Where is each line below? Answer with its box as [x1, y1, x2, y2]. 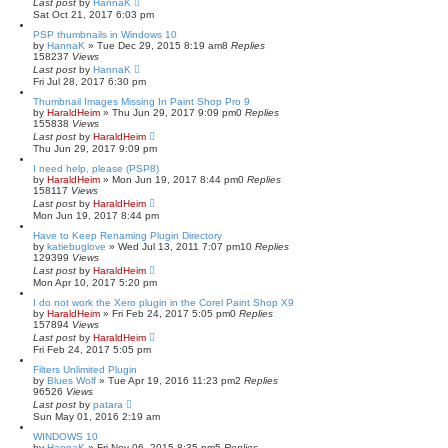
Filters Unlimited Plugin [33, 364, 137, 375]
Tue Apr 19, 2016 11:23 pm [108, 375, 235, 386]
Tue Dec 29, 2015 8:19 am [97, 40, 222, 51]
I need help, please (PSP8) [33, 163, 159, 174]
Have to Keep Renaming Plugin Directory [33, 230, 222, 241]
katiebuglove [47, 241, 106, 252]
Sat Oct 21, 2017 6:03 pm [33, 9, 154, 20]
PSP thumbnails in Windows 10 [33, 29, 177, 40]
